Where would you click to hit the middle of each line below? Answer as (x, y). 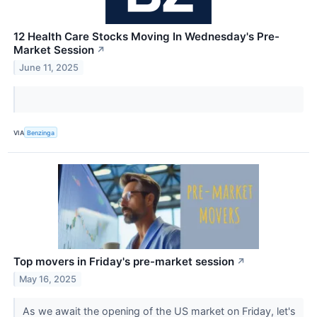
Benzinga (41, 132)
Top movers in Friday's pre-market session (124, 262)
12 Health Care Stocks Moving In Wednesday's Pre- (146, 37)
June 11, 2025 (49, 67)
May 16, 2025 (48, 279)
